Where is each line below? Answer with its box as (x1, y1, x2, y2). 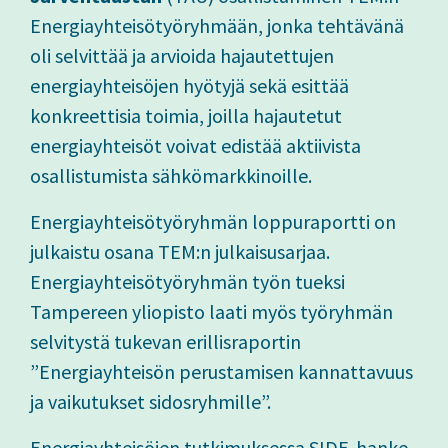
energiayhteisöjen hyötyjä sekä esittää (30, 73, 349, 99)
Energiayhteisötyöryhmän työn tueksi (30, 269, 345, 295)
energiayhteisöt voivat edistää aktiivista (30, 133, 361, 159)
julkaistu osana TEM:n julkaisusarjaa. (30, 239, 330, 265)
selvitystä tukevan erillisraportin (30, 329, 301, 355)
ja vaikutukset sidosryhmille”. (30, 389, 271, 415)
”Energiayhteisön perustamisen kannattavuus (30, 359, 413, 385)
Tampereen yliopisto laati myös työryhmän (30, 299, 393, 325)
